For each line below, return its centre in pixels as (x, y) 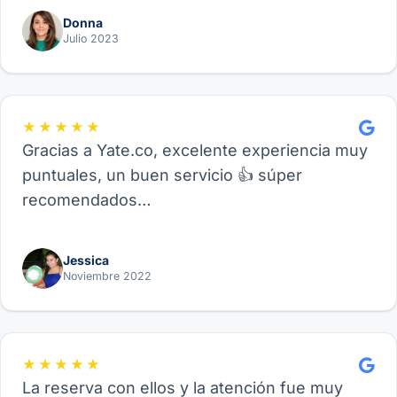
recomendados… (87, 200)
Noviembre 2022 (107, 276)
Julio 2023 (91, 38)
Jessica (86, 260)
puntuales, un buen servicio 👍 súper (162, 175)
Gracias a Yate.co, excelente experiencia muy (195, 151)
